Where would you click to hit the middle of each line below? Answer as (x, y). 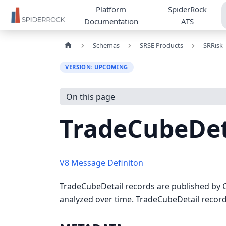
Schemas (106, 45)
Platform (111, 9)
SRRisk (213, 45)
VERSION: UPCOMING (97, 67)
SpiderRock (188, 9)
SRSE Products (161, 45)
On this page (90, 97)
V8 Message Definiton (101, 163)
